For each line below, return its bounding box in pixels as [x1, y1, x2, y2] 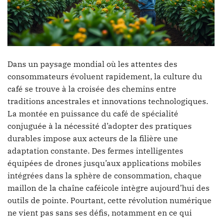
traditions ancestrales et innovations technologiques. [7, 96, 208, 106]
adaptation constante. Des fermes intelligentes [7, 145, 183, 156]
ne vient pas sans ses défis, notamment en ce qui [7, 207, 192, 218]
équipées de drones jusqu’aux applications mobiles [7, 158, 201, 168]
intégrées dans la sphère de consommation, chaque [7, 170, 202, 180]
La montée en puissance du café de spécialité [7, 108, 178, 118]
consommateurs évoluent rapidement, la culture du [7, 71, 202, 81]
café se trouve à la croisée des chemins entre [7, 83, 176, 94]
